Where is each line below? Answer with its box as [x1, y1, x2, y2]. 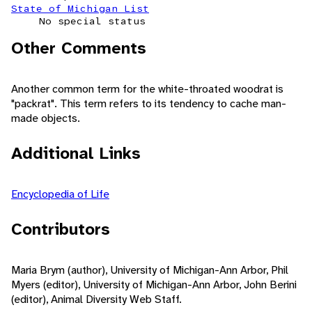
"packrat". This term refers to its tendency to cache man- [11, 96, 286, 111]
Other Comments [11, 37, 146, 60]
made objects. [11, 111, 80, 126]
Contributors [11, 218, 110, 241]
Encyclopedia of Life [11, 187, 109, 202]
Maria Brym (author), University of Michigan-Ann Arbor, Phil [11, 263, 288, 278]
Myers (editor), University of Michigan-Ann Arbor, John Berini [11, 277, 297, 292]
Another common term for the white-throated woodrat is [11, 81, 283, 97]
